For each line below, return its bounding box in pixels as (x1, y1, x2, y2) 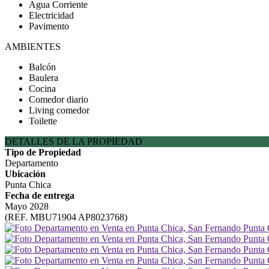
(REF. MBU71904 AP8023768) (5, 212, 127, 222)
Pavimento (29, 21, 69, 31)
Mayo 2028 (5, 201, 49, 211)
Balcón (29, 62, 56, 72)
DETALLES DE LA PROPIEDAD (5, 136, 142, 147)
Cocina (29, 83, 56, 94)
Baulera (29, 73, 58, 83)
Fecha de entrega (5, 190, 74, 201)
